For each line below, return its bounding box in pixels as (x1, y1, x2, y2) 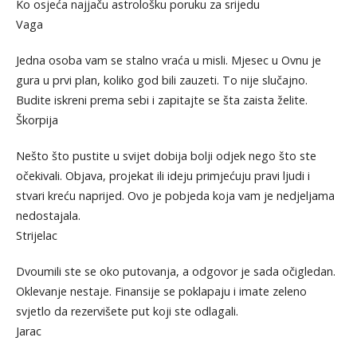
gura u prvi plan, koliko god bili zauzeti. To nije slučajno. (15, 73, 308, 88)
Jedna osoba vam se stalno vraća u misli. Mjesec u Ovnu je (15, 53, 321, 69)
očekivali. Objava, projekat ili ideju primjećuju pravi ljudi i (15, 168, 310, 184)
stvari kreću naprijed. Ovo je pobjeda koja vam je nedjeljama (15, 188, 335, 204)
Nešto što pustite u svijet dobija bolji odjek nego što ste (15, 148, 316, 164)
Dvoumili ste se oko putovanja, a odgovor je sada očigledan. (15, 264, 335, 280)
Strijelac (15, 228, 57, 244)
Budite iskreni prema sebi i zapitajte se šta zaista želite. (15, 92, 308, 108)
